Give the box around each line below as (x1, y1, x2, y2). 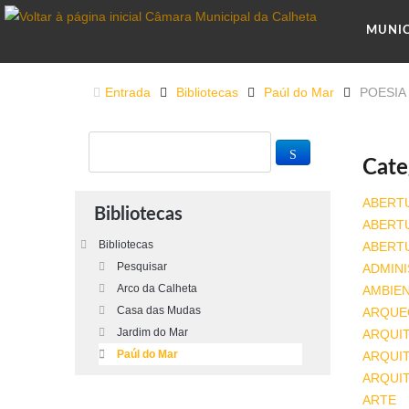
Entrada (105, 85, 151, 100)
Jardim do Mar (117, 326, 188, 339)
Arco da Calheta (117, 282, 197, 295)
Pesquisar (117, 260, 167, 273)
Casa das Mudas (117, 304, 201, 317)
